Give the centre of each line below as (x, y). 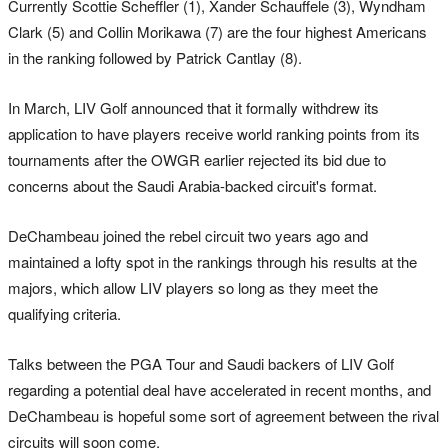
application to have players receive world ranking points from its (214, 133)
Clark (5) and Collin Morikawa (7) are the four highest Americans (217, 31)
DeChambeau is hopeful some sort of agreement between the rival (223, 415)
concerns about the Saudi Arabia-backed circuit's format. (192, 185)
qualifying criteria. (64, 313)
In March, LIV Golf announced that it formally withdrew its (193, 107)
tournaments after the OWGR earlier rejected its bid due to (197, 159)
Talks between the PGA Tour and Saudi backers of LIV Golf (201, 363)
